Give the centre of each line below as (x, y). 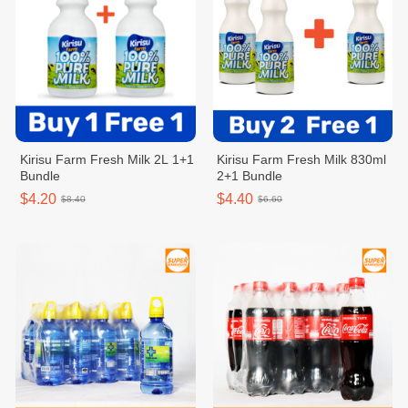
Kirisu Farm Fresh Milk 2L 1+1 (107, 159)
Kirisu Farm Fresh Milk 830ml (302, 159)
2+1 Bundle (250, 175)
